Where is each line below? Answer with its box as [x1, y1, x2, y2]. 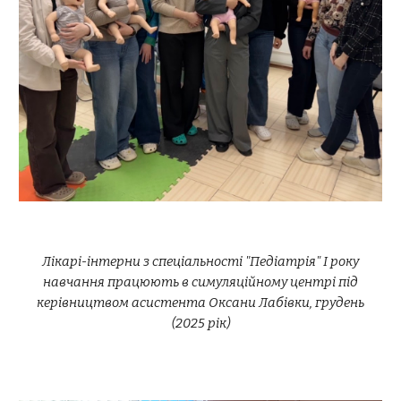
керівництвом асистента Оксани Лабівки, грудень [37, 294, 364, 311]
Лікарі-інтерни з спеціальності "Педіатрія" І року [42, 253, 359, 269]
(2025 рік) [171, 315, 230, 331]
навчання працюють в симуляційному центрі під [43, 274, 358, 290]
